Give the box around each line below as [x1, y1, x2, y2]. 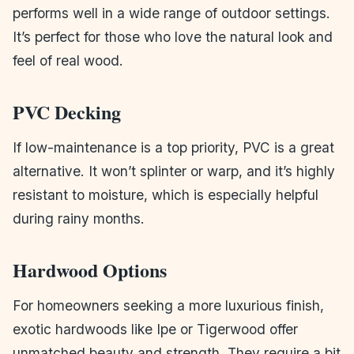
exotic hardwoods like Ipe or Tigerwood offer [13, 320, 298, 337]
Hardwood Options [13, 255, 167, 284]
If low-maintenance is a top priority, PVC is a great [13, 138, 334, 156]
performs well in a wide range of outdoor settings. [13, 4, 330, 21]
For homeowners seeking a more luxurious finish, [13, 296, 324, 314]
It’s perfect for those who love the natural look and [13, 28, 333, 45]
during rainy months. [13, 209, 145, 227]
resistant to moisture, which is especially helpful [13, 186, 318, 203]
